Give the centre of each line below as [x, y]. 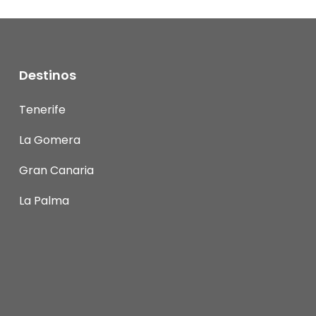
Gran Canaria [56, 170]
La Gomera [50, 140]
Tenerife [42, 109]
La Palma [44, 200]
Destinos [48, 75]
